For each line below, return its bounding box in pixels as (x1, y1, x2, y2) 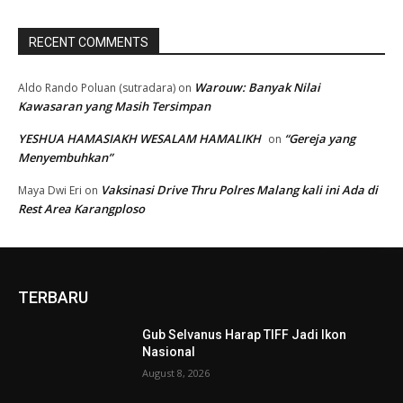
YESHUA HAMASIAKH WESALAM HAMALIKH (18, 130, 261, 148)
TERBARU (18, 288, 88, 308)
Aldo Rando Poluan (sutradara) (18, 80, 175, 96)
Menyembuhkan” (18, 149, 112, 166)
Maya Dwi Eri (18, 183, 82, 199)
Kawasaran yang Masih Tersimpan (18, 98, 210, 115)
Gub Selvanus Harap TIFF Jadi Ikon (142, 327, 347, 343)
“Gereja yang (284, 130, 355, 148)
